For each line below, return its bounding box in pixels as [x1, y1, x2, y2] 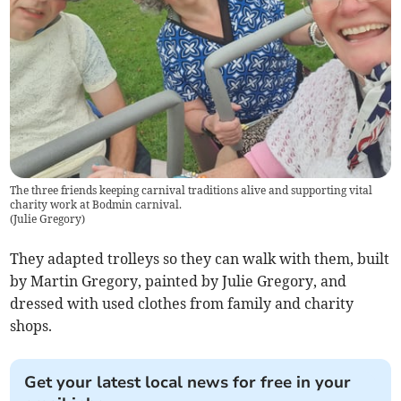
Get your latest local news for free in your [24, 371, 352, 393]
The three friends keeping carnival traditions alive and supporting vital [10, 183, 373, 197]
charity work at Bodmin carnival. [10, 197, 183, 211]
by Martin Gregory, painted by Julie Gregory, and [10, 271, 347, 290]
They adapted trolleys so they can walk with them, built [10, 249, 390, 268]
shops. [10, 316, 56, 335]
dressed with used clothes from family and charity [10, 294, 354, 312]
